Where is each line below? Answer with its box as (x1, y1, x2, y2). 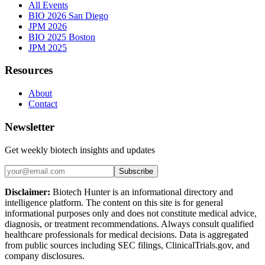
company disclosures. (5, 250, 85, 261)
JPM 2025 (28, 42, 67, 53)
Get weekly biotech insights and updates (5, 144, 155, 155)
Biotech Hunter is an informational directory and (50, 186, 233, 197)
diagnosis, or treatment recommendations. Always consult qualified (5, 218, 254, 229)
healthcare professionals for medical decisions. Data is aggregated (5, 229, 248, 240)
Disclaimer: (5, 186, 50, 197)
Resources (5, 64, 53, 77)
